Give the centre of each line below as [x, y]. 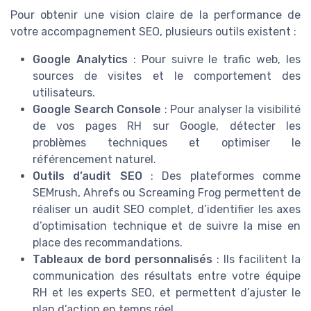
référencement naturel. [94, 160]
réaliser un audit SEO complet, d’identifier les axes [167, 210]
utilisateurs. [64, 93]
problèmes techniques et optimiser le [167, 143]
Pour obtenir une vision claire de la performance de [155, 15]
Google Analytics [80, 60]
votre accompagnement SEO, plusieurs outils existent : [153, 32]
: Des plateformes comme [221, 176]
